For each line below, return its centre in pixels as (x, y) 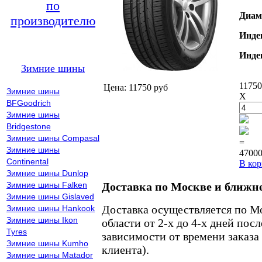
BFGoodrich (29, 103)
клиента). (125, 250)
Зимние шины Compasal (53, 138)
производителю (53, 21)
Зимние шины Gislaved (50, 196)
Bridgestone (29, 126)
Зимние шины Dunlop (47, 173)
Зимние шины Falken (47, 185)
